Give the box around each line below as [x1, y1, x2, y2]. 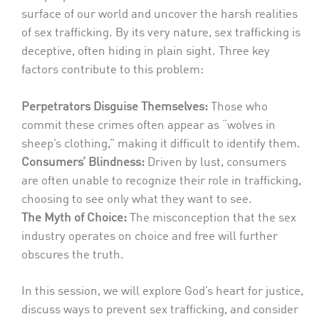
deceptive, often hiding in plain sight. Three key [21, 46, 270, 58]
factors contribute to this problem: [21, 64, 204, 76]
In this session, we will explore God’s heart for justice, [21, 286, 303, 298]
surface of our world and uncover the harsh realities [21, 9, 298, 21]
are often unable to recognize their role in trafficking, [21, 174, 301, 187]
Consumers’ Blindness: [21, 156, 145, 169]
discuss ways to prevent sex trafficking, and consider [21, 304, 298, 316]
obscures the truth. [21, 249, 124, 261]
